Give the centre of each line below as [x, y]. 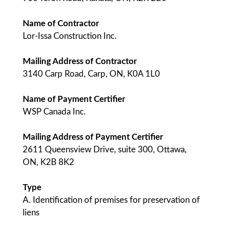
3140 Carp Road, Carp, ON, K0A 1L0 [91, 74]
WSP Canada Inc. [54, 112]
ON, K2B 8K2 [48, 162]
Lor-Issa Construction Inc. [70, 36]
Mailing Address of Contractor [80, 61]
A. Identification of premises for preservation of [111, 200]
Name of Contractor [61, 23]
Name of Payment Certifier [74, 99]
